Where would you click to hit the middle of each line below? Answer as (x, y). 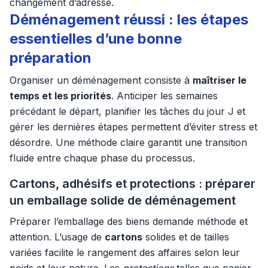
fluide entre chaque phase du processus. (102, 158)
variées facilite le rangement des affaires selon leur (125, 252)
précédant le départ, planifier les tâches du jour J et (127, 111)
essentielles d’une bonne (96, 39)
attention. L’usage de (57, 237)
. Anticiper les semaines (165, 96)
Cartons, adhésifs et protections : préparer (133, 184)
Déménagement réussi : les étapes (129, 19)
